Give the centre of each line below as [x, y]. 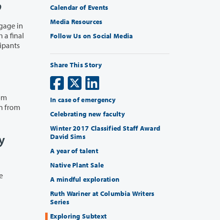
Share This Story [76, 65]
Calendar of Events [79, 8]
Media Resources [76, 22]
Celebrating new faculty [87, 114]
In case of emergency [83, 100]
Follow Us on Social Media [92, 36]
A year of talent [74, 151]
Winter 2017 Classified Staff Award [105, 128]
